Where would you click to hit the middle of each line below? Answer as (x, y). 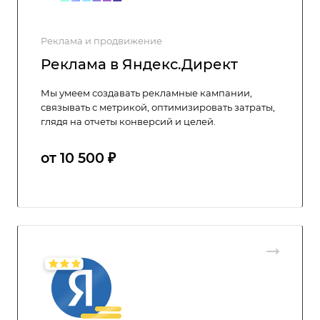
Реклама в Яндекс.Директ (139, 64)
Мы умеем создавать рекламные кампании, (146, 93)
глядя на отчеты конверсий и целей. (128, 121)
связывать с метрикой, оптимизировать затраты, (158, 107)
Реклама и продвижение (101, 41)
